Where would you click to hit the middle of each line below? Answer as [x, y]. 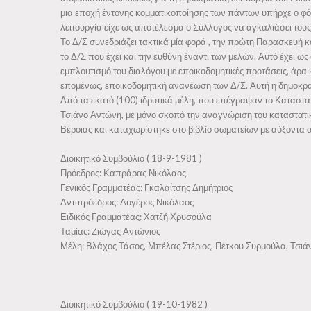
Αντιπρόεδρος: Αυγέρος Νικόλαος [127, 202]
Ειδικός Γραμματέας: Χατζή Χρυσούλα [136, 217]
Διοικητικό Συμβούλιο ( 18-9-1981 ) [131, 158]
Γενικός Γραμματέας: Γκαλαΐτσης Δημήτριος [146, 187]
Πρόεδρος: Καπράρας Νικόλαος [123, 173]
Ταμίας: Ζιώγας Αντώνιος [110, 231]
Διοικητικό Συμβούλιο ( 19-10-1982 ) [134, 304]
